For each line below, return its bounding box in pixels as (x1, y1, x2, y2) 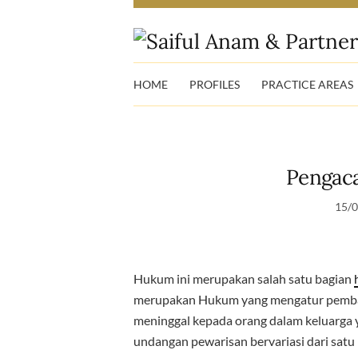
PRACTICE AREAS (261, 77, 353, 91)
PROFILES (189, 77, 240, 91)
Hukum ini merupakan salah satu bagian (133, 271, 354, 286)
